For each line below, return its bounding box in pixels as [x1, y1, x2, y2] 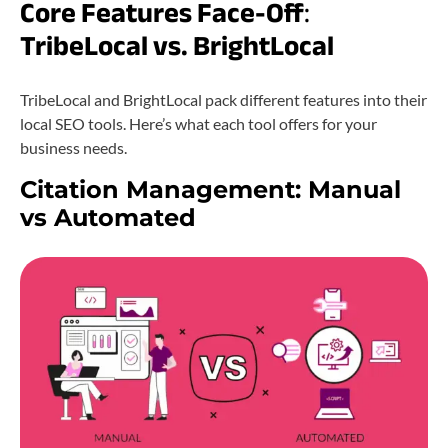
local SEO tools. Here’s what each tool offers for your [20, 113, 377, 133]
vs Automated [20, 202, 196, 232]
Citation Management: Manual [20, 174, 401, 204]
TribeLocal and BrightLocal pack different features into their [20, 89, 427, 109]
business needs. [20, 137, 127, 157]
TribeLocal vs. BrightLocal [20, 19, 334, 72]
